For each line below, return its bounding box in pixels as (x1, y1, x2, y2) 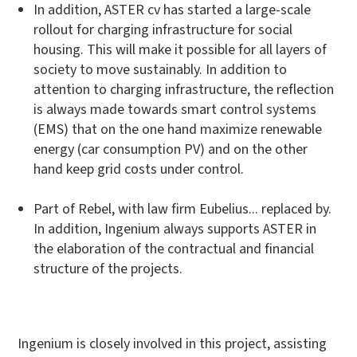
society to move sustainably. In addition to (33, 59, 288, 80)
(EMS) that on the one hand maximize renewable (33, 119, 323, 139)
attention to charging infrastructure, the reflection (33, 79, 335, 100)
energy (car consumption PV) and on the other (33, 139, 308, 159)
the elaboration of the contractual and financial (33, 238, 315, 259)
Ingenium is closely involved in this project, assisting (18, 333, 328, 354)
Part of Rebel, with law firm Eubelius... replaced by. (33, 198, 332, 219)
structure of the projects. (33, 258, 183, 279)
